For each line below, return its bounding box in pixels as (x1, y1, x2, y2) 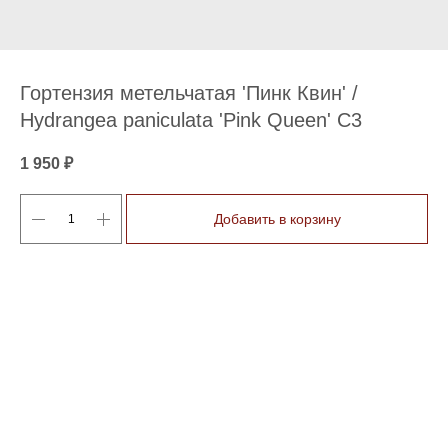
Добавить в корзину (213, 211, 341, 228)
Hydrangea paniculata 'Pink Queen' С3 (20, 109, 362, 131)
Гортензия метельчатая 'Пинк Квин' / (20, 82, 358, 104)
